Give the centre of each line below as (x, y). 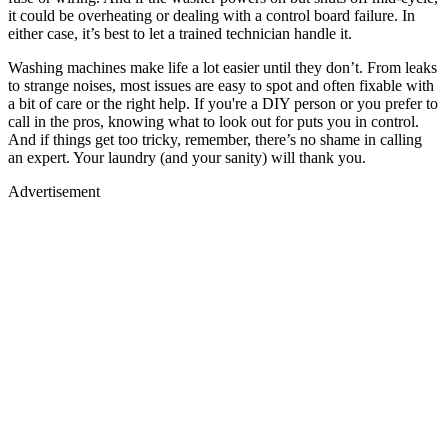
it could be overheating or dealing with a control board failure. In (211, 15)
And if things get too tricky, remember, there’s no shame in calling (215, 139)
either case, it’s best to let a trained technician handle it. (180, 33)
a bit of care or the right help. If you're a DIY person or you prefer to (223, 103)
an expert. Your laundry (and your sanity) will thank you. (187, 157)
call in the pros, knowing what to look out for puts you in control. (213, 121)
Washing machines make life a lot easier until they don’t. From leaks (222, 67)
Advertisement (54, 191)
